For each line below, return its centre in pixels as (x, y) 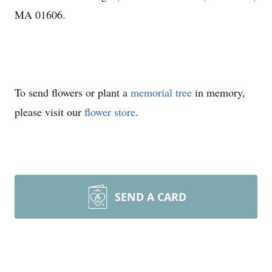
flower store (110, 112)
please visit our (49, 112)
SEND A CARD (151, 197)
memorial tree (161, 92)
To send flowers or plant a (73, 92)
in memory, (219, 92)
